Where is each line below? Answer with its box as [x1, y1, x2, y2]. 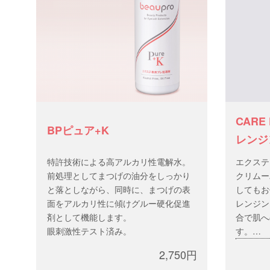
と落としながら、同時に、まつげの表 [46, 183, 190, 195]
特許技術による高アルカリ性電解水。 [46, 155, 190, 168]
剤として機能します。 [46, 210, 131, 223]
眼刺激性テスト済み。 [46, 224, 131, 237]
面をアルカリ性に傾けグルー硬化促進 [46, 196, 190, 209]
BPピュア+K [46, 122, 109, 139]
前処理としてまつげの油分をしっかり [46, 169, 190, 181]
